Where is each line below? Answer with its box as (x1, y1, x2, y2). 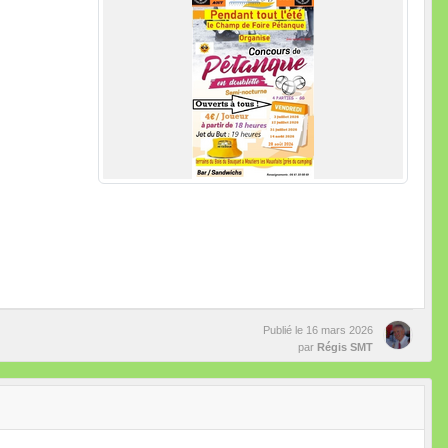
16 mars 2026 (306, 323, 373, 336)
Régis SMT (317, 340, 373, 353)
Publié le (263, 323, 306, 336)
